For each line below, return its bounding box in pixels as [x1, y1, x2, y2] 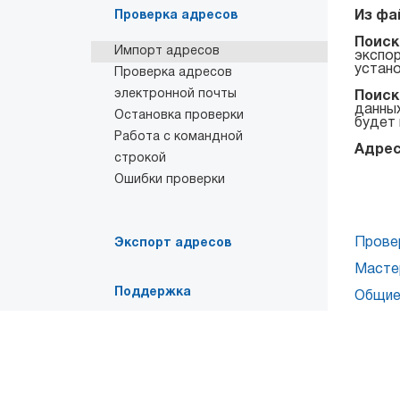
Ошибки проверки [114, 174, 225, 186]
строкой [114, 153, 166, 164]
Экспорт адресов [114, 237, 231, 249]
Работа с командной [114, 131, 243, 143]
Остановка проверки [114, 110, 244, 121]
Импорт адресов [114, 46, 220, 57]
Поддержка [114, 287, 191, 298]
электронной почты [114, 88, 237, 100]
